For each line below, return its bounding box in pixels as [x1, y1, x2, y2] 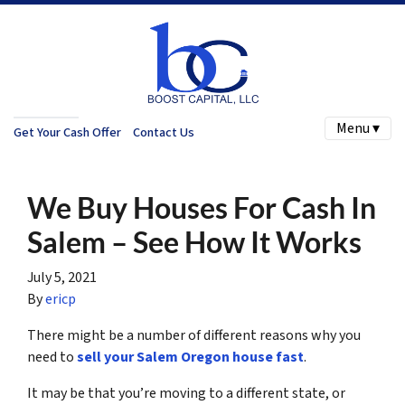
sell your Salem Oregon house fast [77, 347, 304, 367]
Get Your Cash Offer [14, 122, 121, 142]
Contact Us [132, 122, 194, 142]
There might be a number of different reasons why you [27, 325, 361, 345]
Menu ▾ [336, 118, 380, 138]
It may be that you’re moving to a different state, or [27, 383, 345, 403]
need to [27, 347, 77, 367]
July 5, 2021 [27, 268, 97, 287]
